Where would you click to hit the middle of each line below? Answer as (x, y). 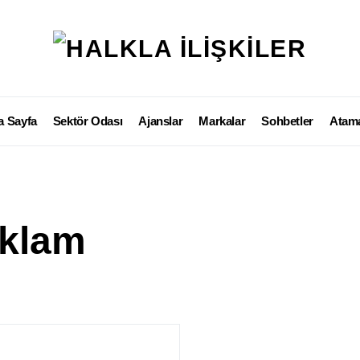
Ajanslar (161, 121)
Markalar (222, 121)
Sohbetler (287, 121)
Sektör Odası (88, 121)
